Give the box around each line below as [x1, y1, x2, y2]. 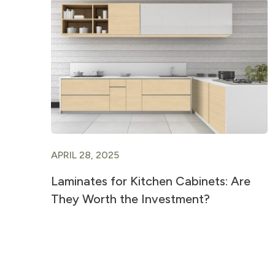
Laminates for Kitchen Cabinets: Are [50, 174, 250, 188]
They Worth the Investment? [50, 192, 210, 206]
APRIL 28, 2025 [50, 149, 119, 161]
